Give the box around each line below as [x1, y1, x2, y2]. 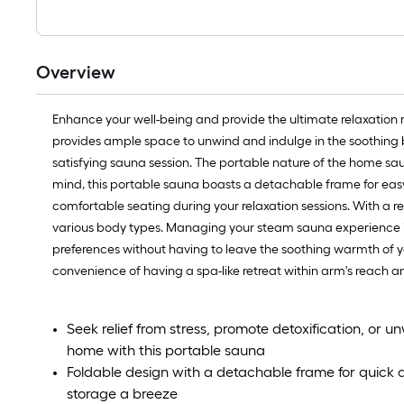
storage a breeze [67, 385, 178, 402]
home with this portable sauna [67, 342, 265, 359]
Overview [36, 61, 115, 83]
